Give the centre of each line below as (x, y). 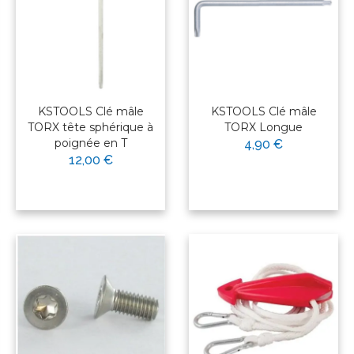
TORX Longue (264, 128)
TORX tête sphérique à (90, 128)
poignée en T (90, 143)
